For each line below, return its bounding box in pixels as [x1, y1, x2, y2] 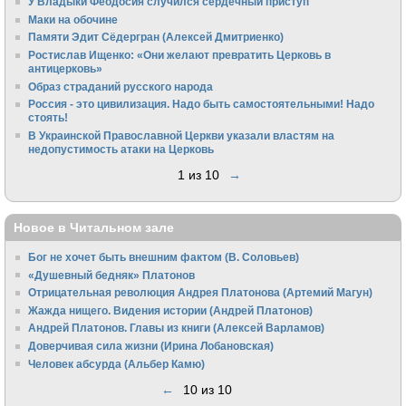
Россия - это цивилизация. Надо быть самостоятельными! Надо [28, 98, 375, 111]
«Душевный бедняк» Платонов [28, 268, 196, 281]
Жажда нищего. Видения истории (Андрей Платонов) [28, 304, 314, 316]
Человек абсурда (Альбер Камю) [28, 357, 206, 370]
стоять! [28, 111, 69, 124]
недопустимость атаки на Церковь [28, 142, 215, 155]
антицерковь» [28, 62, 103, 74]
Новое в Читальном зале [14, 219, 174, 235]
